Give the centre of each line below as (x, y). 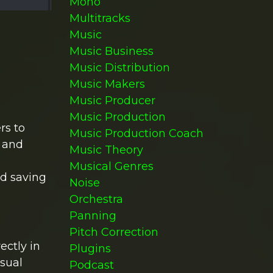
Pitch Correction (114, 232)
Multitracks (100, 18)
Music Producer (112, 101)
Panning (93, 216)
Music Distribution (119, 68)
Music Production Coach (136, 133)
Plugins (90, 249)
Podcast (91, 265)
